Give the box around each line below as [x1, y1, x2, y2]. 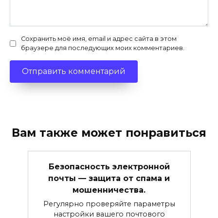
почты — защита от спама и [48, 173, 170, 183]
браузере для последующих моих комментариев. [21, 44, 184, 52]
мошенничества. [73, 185, 145, 195]
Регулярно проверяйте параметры [43, 199, 175, 208]
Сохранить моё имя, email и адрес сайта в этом [21, 35, 177, 43]
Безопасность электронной [48, 162, 170, 171]
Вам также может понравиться [12, 126, 206, 140]
